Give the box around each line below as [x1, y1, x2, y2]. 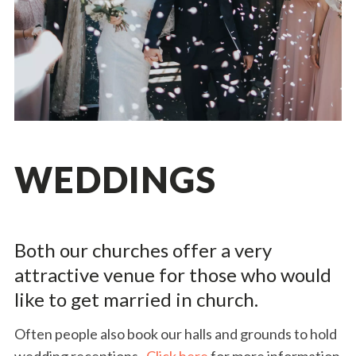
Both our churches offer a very [14, 238, 272, 261]
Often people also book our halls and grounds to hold [14, 324, 337, 342]
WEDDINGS [14, 158, 216, 201]
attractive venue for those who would [14, 262, 331, 286]
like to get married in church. [14, 287, 262, 311]
